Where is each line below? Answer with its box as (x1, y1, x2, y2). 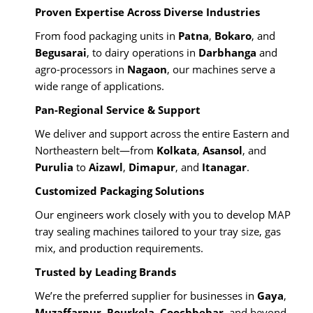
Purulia (35, 159, 73, 174)
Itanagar (202, 159, 247, 174)
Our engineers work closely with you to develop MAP (35, 207, 291, 221)
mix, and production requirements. (35, 240, 203, 255)
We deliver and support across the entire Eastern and (35, 126, 289, 140)
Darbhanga (198, 45, 256, 59)
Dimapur (129, 159, 175, 174)
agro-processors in (35, 61, 127, 76)
